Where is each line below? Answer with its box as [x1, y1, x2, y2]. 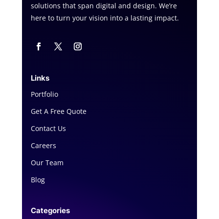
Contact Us [30, 124, 66, 133]
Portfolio [30, 89, 58, 99]
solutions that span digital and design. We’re [30, 1, 177, 11]
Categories [30, 206, 70, 216]
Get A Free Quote [30, 107, 87, 116]
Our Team [30, 158, 64, 168]
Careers [30, 141, 56, 151]
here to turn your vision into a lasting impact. [30, 13, 179, 23]
